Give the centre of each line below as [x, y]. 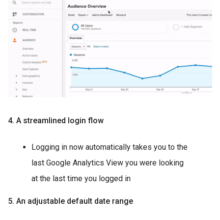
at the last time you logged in [81, 178]
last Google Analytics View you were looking [108, 163]
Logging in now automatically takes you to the [110, 147]
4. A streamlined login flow [56, 120]
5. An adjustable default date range [70, 201]
